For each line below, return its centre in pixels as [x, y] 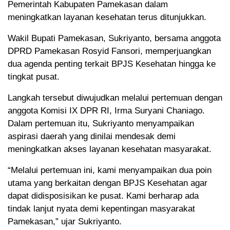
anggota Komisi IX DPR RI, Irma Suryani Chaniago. [106, 110]
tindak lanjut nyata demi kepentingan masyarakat [101, 208]
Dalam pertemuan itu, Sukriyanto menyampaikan [101, 123]
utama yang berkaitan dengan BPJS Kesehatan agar [108, 183]
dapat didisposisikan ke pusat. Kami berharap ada [103, 196]
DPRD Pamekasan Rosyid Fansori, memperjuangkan [109, 51]
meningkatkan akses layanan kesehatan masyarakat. [110, 149]
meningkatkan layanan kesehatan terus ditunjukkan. [107, 17]
